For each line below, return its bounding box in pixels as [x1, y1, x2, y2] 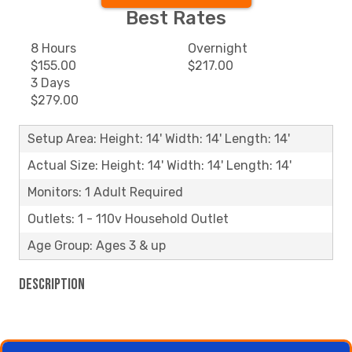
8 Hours [31, 41, 76, 56]
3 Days [31, 75, 70, 90]
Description [19, 275, 85, 294]
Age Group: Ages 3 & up [27, 238, 166, 253]
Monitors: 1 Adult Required [27, 185, 183, 200]
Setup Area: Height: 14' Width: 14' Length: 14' [27, 131, 290, 146]
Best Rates [126, 7, 226, 29]
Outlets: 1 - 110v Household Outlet [27, 211, 229, 226]
